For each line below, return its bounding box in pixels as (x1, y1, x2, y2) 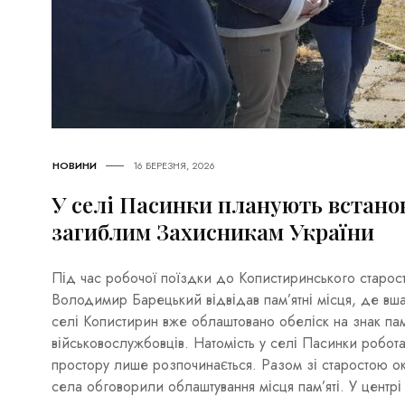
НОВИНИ (52, 158, 97, 174)
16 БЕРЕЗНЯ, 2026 (133, 158, 215, 174)
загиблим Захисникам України (52, 217, 374, 247)
